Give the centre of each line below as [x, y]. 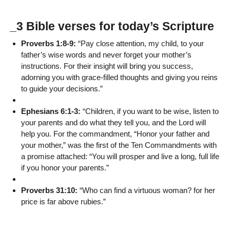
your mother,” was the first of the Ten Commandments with [119, 145]
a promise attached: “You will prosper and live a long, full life [120, 156]
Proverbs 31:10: [50, 190]
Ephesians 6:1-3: [51, 111]
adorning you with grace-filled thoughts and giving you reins [120, 77]
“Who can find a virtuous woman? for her [147, 190]
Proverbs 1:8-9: [49, 43]
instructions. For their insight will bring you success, [107, 66]
